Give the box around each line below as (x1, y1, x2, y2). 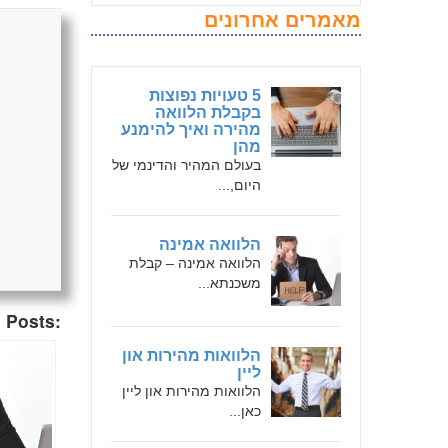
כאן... (229, 403, 261, 419)
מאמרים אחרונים (204, 9, 361, 31)
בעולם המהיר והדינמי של (112, 157, 261, 173)
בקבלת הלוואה (155, 104, 261, 121)
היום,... (218, 177, 261, 193)
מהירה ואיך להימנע (121, 121, 261, 138)
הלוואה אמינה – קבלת (129, 255, 261, 271)
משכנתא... (198, 275, 261, 291)
